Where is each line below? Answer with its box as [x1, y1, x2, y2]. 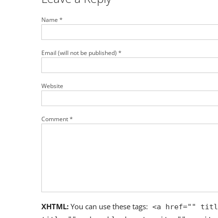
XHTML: [41, 201, 69, 212]
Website [41, 81, 64, 90]
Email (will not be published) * [41, 48, 122, 57]
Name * [41, 15, 63, 24]
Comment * [41, 114, 73, 123]
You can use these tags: [69, 201, 150, 212]
